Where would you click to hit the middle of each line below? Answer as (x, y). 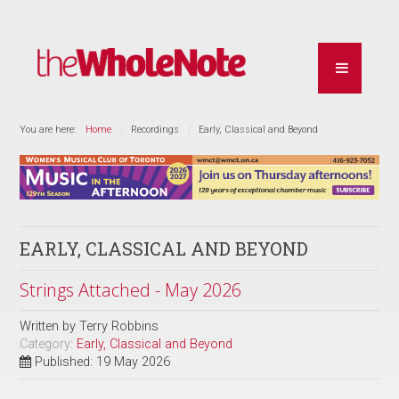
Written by (50, 326)
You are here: (51, 129)
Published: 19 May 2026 (103, 362)
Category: (49, 344)
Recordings (155, 129)
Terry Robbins (119, 326)
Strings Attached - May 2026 (131, 289)
